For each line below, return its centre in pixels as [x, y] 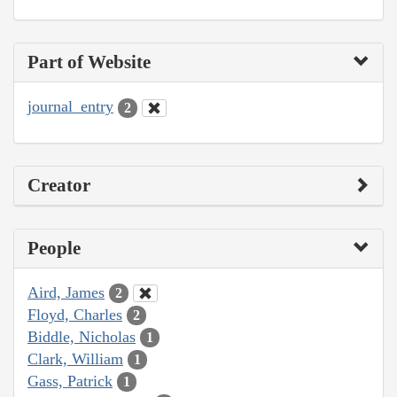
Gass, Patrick [70, 381]
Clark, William [75, 358]
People [54, 248]
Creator [59, 185]
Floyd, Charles [75, 314]
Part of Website [89, 62]
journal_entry [70, 107]
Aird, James [66, 292]
